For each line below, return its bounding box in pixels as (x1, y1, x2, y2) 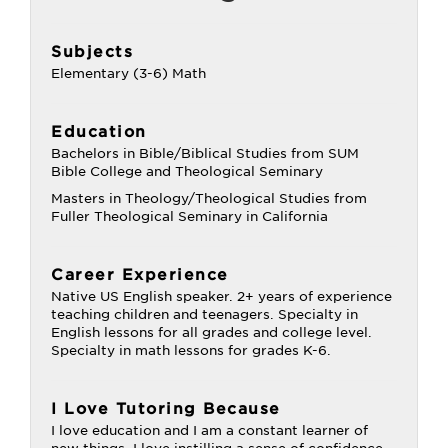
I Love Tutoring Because (51, 400, 281, 418)
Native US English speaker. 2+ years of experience (51, 289, 392, 304)
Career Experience (51, 266, 229, 284)
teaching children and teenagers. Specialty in (51, 307, 358, 322)
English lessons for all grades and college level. (51, 325, 372, 340)
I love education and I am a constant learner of (51, 423, 368, 438)
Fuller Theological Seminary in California (51, 209, 328, 224)
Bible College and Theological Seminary (51, 164, 323, 179)
